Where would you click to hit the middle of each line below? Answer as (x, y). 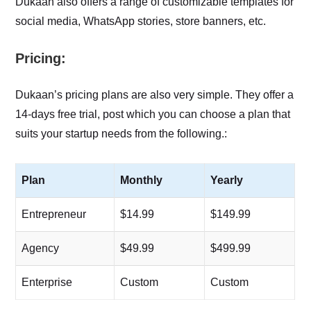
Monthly (142, 180)
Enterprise (47, 282)
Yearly (227, 180)
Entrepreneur (54, 214)
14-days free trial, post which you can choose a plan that (153, 114)
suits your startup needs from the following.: (121, 133)
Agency (41, 248)
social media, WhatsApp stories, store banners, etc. (141, 21)
